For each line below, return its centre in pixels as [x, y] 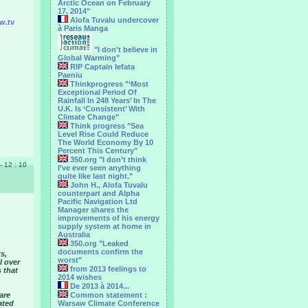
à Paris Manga [83, 28]
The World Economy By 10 [106, 142]
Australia [74, 234]
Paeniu [70, 75]
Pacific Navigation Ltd [98, 201]
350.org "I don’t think [107, 159]
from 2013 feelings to [107, 269]
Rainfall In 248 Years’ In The [107, 100]
